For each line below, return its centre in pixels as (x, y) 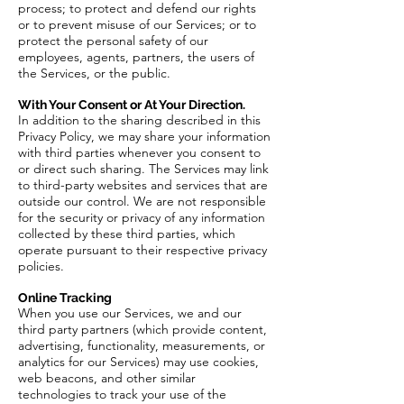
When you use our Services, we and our (130, 313)
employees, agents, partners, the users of (136, 57)
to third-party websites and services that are (143, 185)
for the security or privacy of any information (142, 217)
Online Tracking (65, 298)
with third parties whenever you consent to (139, 152)
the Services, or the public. (94, 73)
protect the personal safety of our (113, 41)
